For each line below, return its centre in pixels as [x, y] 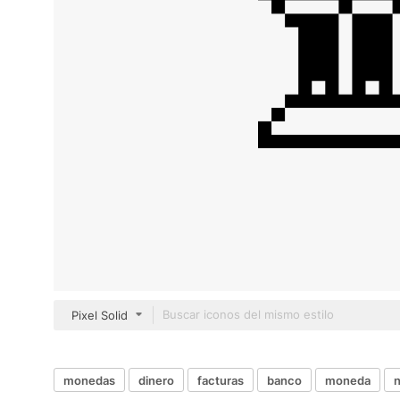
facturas [221, 380]
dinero [156, 380]
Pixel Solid [100, 315]
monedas [89, 380]
